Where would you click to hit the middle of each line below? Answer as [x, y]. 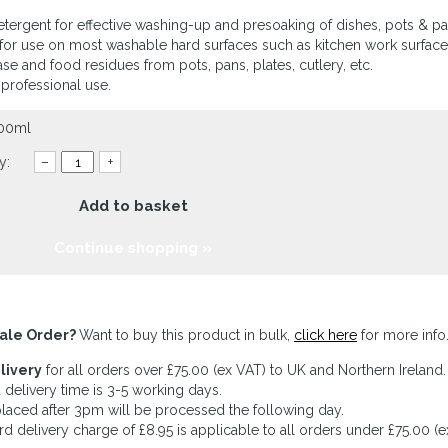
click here [325, 335]
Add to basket [133, 206]
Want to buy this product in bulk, [186, 335]
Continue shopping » [133, 248]
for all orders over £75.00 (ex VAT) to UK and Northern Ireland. [244, 370]
